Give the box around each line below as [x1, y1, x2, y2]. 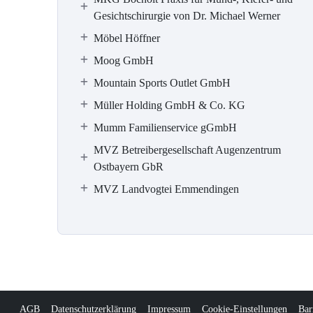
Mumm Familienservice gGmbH [94, 122, 237, 133]
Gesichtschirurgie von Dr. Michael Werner [94, 10, 280, 22]
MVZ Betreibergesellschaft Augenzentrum [94, 144, 281, 156]
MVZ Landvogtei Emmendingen [94, 183, 239, 195]
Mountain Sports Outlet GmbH [94, 77, 231, 89]
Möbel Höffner [94, 32, 160, 44]
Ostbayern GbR [94, 161, 163, 173]
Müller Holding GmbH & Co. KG [94, 99, 245, 111]
